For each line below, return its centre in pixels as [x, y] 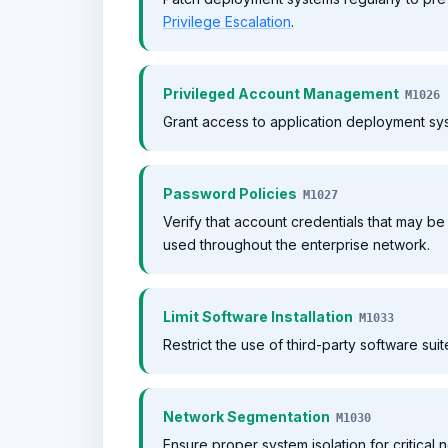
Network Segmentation [246, 416]
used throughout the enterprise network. [296, 244]
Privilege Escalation [227, 21]
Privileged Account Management [281, 93]
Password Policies [230, 193]
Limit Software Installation [258, 316]
